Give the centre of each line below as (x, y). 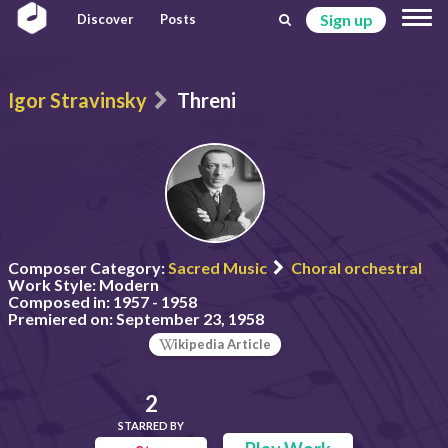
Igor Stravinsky (77, 100)
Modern (127, 284)
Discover (105, 18)
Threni (206, 100)
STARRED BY (151, 425)
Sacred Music (217, 267)
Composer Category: (86, 267)
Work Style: (52, 284)
